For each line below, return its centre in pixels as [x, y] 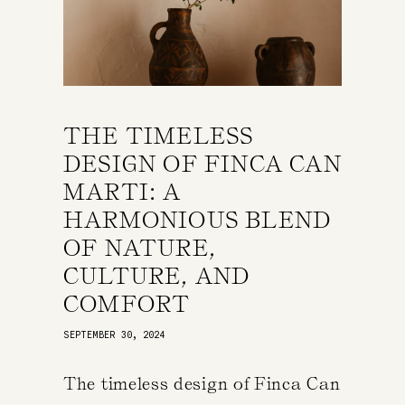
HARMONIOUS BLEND [198, 220]
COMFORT [127, 304]
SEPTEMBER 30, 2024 [114, 334]
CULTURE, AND [157, 276]
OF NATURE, [140, 248]
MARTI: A [122, 192]
